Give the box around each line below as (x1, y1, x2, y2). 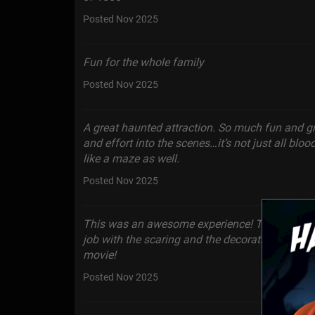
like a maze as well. (83, 152, 179, 166)
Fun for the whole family (83, 56, 204, 70)
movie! (83, 248, 116, 262)
